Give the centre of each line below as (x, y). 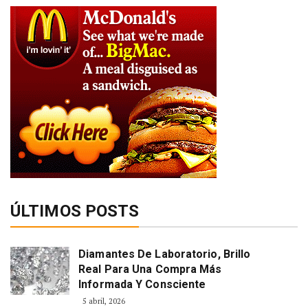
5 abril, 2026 (104, 301)
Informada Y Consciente (142, 285)
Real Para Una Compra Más (150, 269)
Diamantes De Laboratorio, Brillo (165, 254)
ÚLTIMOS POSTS (75, 211)
